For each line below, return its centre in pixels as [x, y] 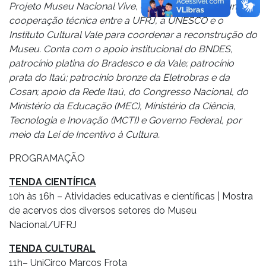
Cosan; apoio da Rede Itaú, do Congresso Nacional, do [129, 92]
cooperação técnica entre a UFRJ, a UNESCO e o [116, 20]
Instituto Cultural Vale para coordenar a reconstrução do [133, 35]
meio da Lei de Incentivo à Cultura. [84, 134]
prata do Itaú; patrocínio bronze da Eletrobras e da [119, 77]
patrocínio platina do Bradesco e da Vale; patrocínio [121, 63]
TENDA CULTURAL [52, 248]
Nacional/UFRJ [43, 225]
